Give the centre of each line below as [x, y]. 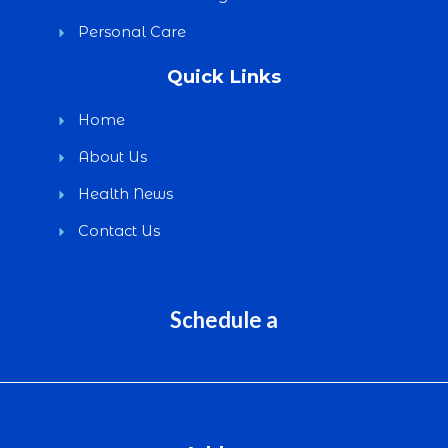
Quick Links [224, 76]
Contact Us [118, 231]
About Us [112, 157]
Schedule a [224, 319]
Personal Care [131, 32]
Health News [125, 194]
